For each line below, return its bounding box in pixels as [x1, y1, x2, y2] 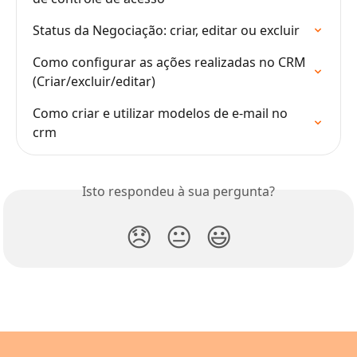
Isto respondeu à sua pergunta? [82, 182, 275, 201]
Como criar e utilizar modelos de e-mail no [33, 104, 291, 123]
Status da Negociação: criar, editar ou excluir [33, 22, 300, 40]
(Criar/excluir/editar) [33, 73, 155, 91]
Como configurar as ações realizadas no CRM [33, 53, 309, 72]
